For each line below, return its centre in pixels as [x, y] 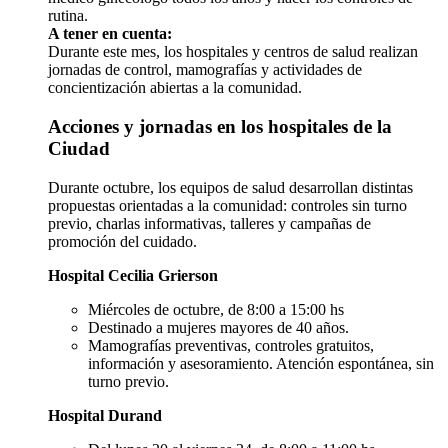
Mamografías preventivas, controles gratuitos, [231, 345]
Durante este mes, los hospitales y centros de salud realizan [233, 52]
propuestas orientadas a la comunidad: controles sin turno [227, 205]
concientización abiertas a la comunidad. [175, 88]
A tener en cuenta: [110, 34]
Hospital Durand [105, 415]
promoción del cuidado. [122, 241]
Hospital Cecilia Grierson [133, 275]
